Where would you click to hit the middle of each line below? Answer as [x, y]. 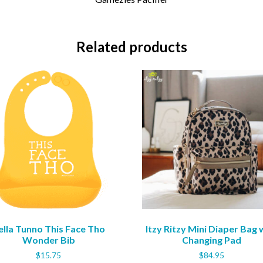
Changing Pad [212, 240]
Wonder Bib [48, 240]
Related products [131, 47]
